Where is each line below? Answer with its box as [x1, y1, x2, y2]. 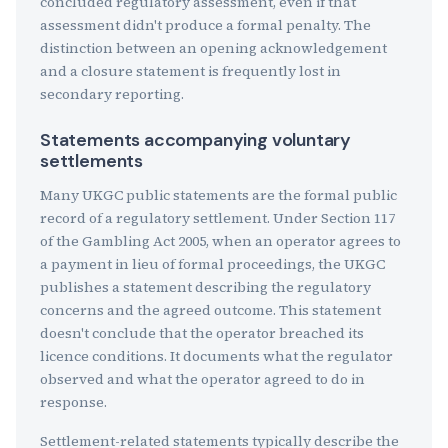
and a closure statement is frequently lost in [40, 61, 341, 81]
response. [40, 392, 107, 412]
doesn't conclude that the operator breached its [40, 323, 364, 343]
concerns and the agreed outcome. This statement [40, 300, 381, 320]
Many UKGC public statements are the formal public [40, 185, 397, 205]
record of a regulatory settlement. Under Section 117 [40, 208, 395, 228]
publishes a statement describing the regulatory [40, 277, 371, 297]
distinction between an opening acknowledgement [40, 38, 387, 58]
